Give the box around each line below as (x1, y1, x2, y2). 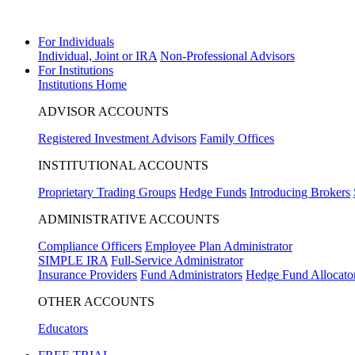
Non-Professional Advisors (160, 49, 295, 63)
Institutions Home (38, 78, 127, 91)
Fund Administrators (140, 268, 242, 281)
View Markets (130, 10, 192, 22)
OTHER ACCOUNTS (38, 295, 155, 308)
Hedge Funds (179, 185, 246, 199)
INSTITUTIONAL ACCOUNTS (38, 158, 208, 172)
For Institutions (38, 63, 113, 77)
